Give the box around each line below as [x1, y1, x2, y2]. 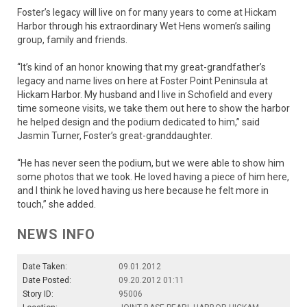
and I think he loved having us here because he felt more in [17, 185, 269, 197]
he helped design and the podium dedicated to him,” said [17, 116, 260, 128]
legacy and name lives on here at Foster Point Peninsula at [17, 75, 268, 87]
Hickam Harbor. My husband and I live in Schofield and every [17, 89, 273, 101]
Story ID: [23, 289, 53, 299]
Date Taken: [23, 262, 67, 272]
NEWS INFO [17, 226, 95, 243]
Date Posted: [23, 275, 71, 286]
